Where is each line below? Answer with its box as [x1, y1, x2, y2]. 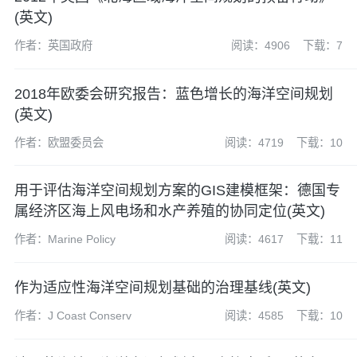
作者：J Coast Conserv [14, 309, 131, 322]
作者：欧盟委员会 [14, 135, 104, 149]
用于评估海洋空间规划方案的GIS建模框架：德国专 [14, 182, 340, 199]
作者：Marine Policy [14, 233, 116, 246]
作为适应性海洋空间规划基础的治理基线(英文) [14, 280, 311, 296]
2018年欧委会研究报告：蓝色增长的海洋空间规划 [14, 85, 333, 102]
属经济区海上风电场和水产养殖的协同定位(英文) [14, 203, 325, 220]
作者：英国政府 [14, 38, 92, 52]
